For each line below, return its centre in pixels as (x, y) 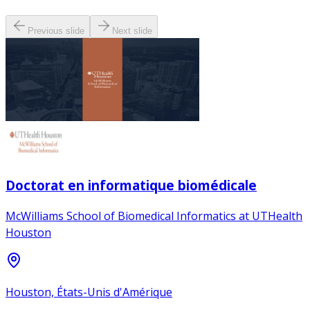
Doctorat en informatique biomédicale (131, 185)
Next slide (132, 30)
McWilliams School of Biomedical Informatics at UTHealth (154, 216)
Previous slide (56, 30)
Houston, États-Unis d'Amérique (89, 292)
